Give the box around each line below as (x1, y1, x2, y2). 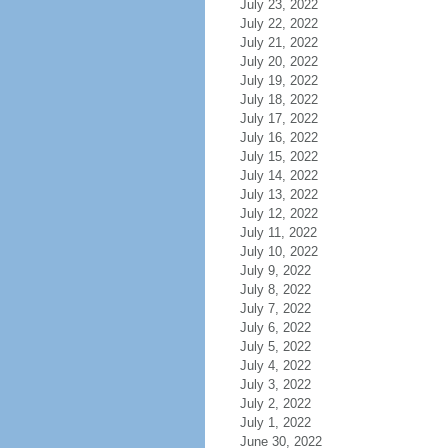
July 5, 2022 (239, 339, 311, 354)
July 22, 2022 (239, 16, 318, 31)
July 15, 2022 (239, 149, 318, 164)
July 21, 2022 (239, 35, 318, 50)
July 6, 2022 (239, 320, 311, 335)
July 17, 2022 (239, 111, 318, 126)
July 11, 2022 (239, 225, 317, 240)
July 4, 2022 (239, 358, 311, 373)
